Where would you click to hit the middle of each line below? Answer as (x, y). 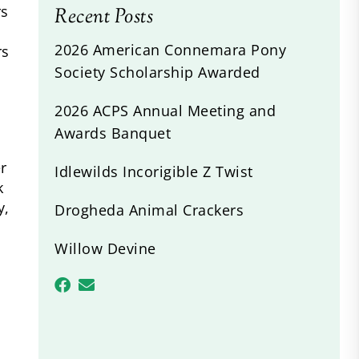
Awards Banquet (113, 133)
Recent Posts (104, 17)
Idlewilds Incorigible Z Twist (154, 171)
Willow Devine (105, 248)
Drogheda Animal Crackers (149, 210)
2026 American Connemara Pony (170, 49)
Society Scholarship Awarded (157, 72)
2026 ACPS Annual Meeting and (165, 110)
